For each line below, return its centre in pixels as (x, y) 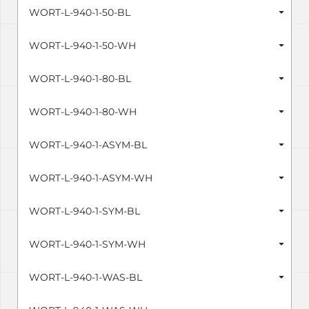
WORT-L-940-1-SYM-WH (87, 245)
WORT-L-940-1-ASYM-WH (91, 178)
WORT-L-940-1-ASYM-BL (88, 145)
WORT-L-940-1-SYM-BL (84, 211)
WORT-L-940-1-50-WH (82, 46)
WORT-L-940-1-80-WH (83, 112)
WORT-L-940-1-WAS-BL (86, 278)
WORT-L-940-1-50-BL (80, 13)
